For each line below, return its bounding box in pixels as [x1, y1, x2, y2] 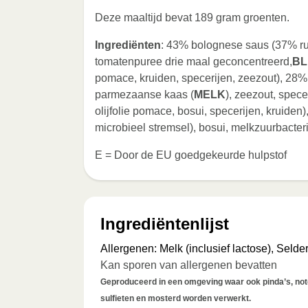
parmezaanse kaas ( [95, 89, 194, 100]
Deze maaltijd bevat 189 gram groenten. [95, 12, 289, 23]
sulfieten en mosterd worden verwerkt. [100, 294, 251, 303]
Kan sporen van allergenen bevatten [100, 259, 277, 271]
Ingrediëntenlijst [100, 214, 229, 233]
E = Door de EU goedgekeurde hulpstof [95, 149, 287, 161]
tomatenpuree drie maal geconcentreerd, [95, 56, 292, 67]
